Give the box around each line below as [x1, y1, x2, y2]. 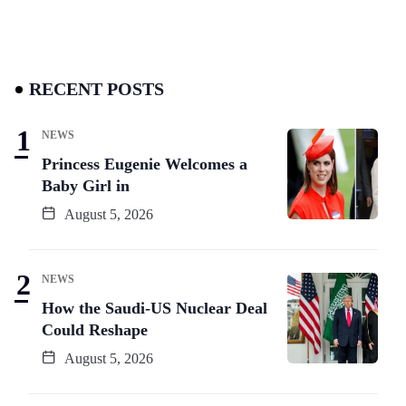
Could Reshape [42, 320, 148, 339]
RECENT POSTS [29, 78, 164, 99]
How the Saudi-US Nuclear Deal [42, 298, 267, 317]
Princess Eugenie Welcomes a [42, 154, 247, 173]
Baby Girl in [42, 176, 130, 195]
